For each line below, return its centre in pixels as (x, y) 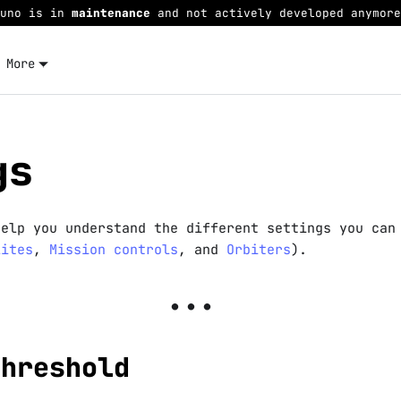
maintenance (111, 13)
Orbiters (258, 249)
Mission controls (113, 249)
